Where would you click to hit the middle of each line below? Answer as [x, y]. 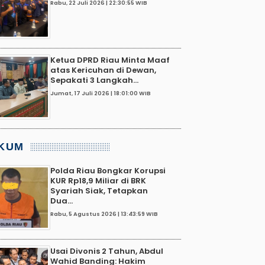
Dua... [62, 201]
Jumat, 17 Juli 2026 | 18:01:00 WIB [101, 93]
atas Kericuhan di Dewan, [103, 70]
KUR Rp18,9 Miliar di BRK [98, 180]
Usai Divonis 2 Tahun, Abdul [107, 251]
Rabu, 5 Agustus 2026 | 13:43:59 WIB [104, 214]
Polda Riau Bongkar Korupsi [108, 170]
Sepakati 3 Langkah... [94, 80]
